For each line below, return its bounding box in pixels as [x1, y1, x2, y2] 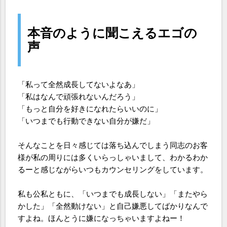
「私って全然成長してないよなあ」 [18, 80, 140, 89]
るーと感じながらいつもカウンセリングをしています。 [18, 165, 208, 174]
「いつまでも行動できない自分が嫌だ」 [18, 116, 155, 126]
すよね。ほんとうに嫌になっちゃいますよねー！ [18, 213, 185, 223]
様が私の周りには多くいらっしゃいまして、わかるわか [18, 153, 208, 162]
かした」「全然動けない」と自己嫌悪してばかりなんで [18, 201, 208, 211]
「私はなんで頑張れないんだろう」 [18, 92, 140, 101]
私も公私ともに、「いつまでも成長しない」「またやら [18, 189, 208, 199]
